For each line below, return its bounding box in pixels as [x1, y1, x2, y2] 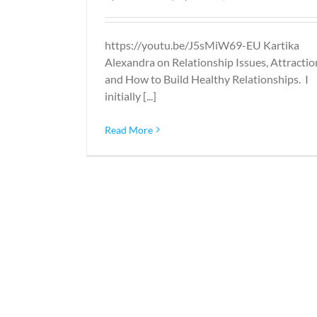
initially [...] [105, 88, 156, 103]
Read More [105, 123, 153, 136]
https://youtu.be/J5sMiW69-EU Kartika [105, 38, 299, 52]
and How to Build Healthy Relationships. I [105, 71, 309, 86]
